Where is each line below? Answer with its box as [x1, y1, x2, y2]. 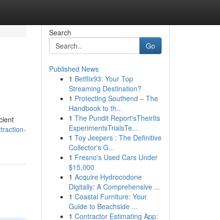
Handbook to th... [68, 103, 122, 113]
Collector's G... [68, 142, 114, 152]
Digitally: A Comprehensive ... [68, 182, 160, 192]
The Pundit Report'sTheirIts [74, 113, 160, 123]
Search [49, 27, 71, 37]
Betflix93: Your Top [74, 74, 133, 83]
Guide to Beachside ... [68, 201, 137, 211]
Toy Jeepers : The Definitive [74, 133, 162, 142]
